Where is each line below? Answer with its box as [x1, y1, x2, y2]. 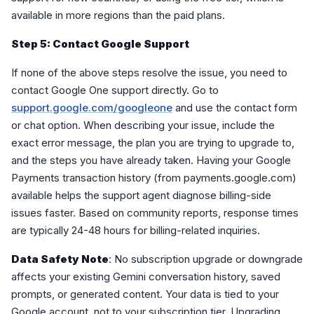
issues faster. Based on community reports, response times [11, 206, 299, 219]
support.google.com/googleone [11, 101, 172, 114]
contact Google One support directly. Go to [11, 83, 219, 97]
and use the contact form [172, 101, 297, 114]
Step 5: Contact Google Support [11, 37, 189, 50]
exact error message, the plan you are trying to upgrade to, [11, 136, 294, 149]
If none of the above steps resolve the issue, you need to [11, 66, 287, 79]
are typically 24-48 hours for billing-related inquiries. [11, 224, 260, 237]
